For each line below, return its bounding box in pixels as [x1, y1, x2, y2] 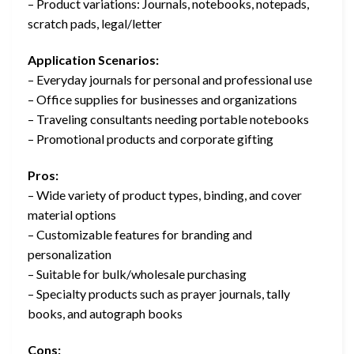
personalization [28, 246, 111, 262]
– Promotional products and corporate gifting [28, 131, 273, 147]
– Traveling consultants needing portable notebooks [28, 111, 309, 127]
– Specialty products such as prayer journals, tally [28, 285, 290, 301]
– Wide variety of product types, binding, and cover [28, 186, 302, 202]
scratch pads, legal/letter [28, 16, 162, 32]
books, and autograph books [28, 305, 183, 321]
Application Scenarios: [28, 52, 159, 68]
